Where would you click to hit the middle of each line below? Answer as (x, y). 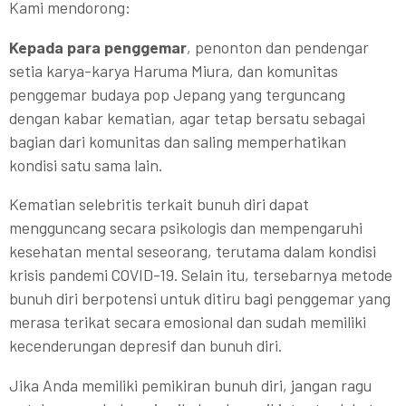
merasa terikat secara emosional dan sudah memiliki (188, 322)
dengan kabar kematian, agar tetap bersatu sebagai (187, 117)
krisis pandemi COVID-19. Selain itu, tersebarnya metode (201, 275)
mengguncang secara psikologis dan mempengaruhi (186, 228)
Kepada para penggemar (98, 47)
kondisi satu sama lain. (86, 164)
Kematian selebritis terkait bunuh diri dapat (159, 204)
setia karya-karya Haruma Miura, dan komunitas (174, 70)
